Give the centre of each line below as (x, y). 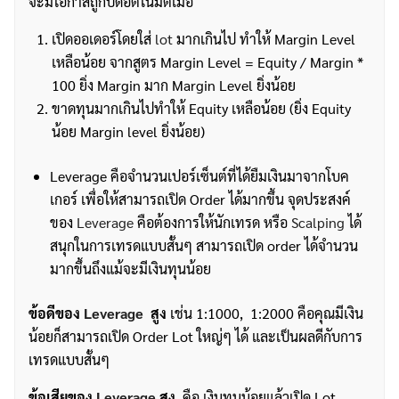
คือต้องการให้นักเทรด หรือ (212, 222)
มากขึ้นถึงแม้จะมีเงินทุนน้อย (130, 269)
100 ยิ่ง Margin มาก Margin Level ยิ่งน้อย (173, 85)
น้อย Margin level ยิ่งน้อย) (128, 131)
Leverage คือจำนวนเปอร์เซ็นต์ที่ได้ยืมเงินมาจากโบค (199, 176)
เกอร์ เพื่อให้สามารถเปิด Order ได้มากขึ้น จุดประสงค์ (200, 199)
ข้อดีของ (56, 313)
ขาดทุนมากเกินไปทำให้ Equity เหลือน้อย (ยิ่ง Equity (201, 108)
